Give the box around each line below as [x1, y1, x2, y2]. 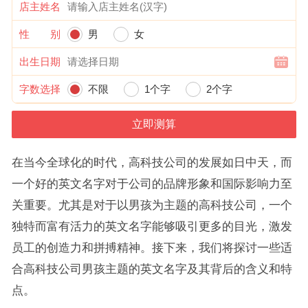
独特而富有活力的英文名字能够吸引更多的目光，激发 [11, 220, 292, 232]
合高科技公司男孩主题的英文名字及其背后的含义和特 [11, 263, 292, 275]
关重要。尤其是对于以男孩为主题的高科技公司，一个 [11, 199, 292, 211]
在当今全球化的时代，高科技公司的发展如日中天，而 [11, 156, 292, 168]
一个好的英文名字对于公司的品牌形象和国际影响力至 [11, 177, 292, 190]
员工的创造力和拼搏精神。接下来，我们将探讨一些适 [11, 241, 292, 254]
